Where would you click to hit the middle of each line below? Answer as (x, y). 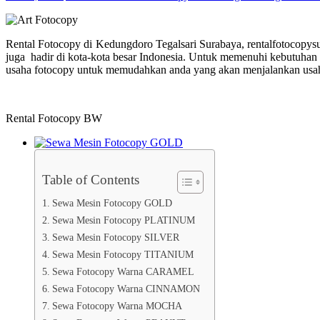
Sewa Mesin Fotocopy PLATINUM (123, 220)
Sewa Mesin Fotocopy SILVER (115, 237)
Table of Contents (91, 179)
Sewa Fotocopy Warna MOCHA (117, 305)
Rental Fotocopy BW (54, 118)
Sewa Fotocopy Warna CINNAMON (126, 288)
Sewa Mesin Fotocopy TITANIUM (122, 254)
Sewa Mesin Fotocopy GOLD (112, 202)
